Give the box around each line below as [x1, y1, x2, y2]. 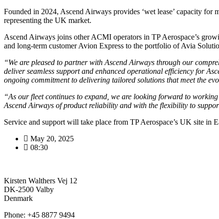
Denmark [4, 194, 33, 202]
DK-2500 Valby [4, 185, 54, 194]
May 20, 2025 [30, 134, 74, 143]
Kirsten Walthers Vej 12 [4, 176, 77, 185]
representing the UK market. [4, 16, 91, 24]
